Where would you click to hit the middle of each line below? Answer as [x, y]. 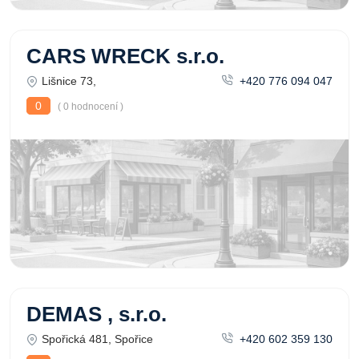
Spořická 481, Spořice [97, 339]
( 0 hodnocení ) [89, 107]
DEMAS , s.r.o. [97, 314]
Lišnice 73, [69, 81]
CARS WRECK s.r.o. [125, 56]
